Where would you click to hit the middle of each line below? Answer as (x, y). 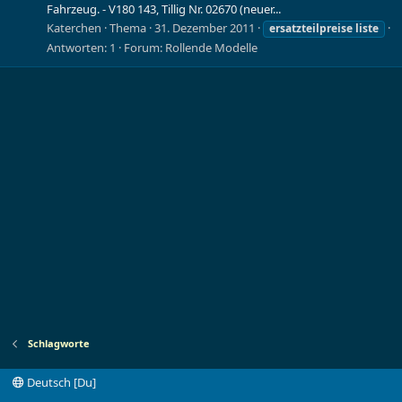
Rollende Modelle (211, 47)
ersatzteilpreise (311, 28)
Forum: (144, 47)
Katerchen (74, 27)
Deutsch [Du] (60, 382)
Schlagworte (58, 343)
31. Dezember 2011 (205, 27)
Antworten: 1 (81, 47)
